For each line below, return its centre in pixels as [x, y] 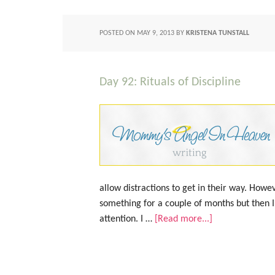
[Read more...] [184, 219]
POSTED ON [118, 33]
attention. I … [127, 219]
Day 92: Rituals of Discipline [170, 82]
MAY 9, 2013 [156, 33]
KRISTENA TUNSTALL [218, 33]
